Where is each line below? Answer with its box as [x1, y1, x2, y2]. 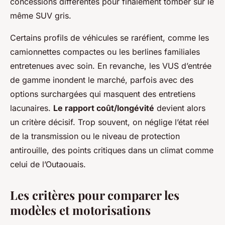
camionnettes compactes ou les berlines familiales [10, 46, 200, 57]
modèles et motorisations [10, 201, 151, 218]
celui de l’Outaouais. [10, 159, 86, 169]
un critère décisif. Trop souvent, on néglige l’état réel [10, 117, 209, 127]
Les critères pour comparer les [10, 186, 179, 203]
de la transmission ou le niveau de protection [10, 131, 180, 141]
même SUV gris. [10, 10, 71, 21]
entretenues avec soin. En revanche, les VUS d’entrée [10, 60, 211, 71]
